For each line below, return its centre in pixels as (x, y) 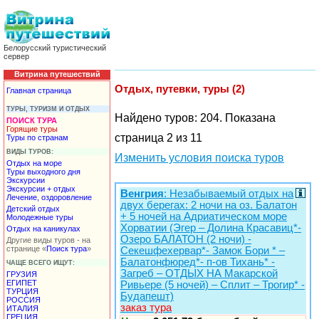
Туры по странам (37, 137)
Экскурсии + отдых (41, 188)
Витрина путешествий (57, 74)
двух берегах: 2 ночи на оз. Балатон (209, 205)
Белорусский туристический (55, 48)
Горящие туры (32, 129)
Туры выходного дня (43, 171)
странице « (26, 248)
